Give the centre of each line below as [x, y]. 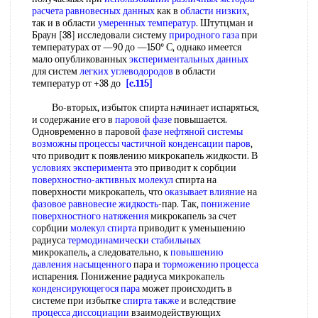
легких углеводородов [126, 71]
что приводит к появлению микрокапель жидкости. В [145, 156]
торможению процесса [210, 264]
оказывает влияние [205, 192]
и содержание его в [73, 120]
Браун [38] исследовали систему [100, 35]
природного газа [204, 35]
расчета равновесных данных [93, 11]
